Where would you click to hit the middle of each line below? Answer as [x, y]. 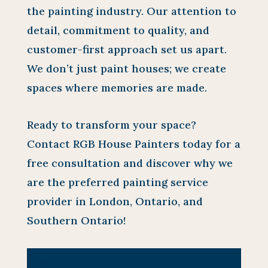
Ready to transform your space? [111, 124]
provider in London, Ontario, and [115, 201]
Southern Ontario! [76, 220]
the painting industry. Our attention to [131, 11]
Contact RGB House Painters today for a [133, 144]
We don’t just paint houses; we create [126, 68]
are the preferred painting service [117, 182]
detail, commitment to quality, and [118, 30]
